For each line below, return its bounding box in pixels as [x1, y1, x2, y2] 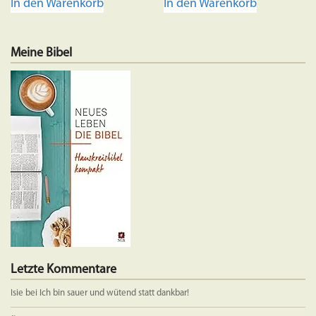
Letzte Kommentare [11, 262, 116, 276]
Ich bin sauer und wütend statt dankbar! [39, 288, 191, 298]
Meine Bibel [11, 46, 72, 60]
